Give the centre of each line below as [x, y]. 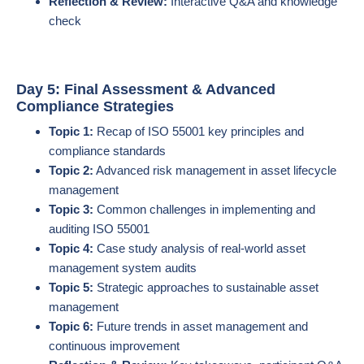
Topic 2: [71, 170]
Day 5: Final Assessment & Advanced [146, 89]
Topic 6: [71, 326]
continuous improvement [114, 346]
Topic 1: [71, 131]
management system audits [123, 268]
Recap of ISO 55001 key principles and [199, 131]
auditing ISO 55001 [99, 229]
